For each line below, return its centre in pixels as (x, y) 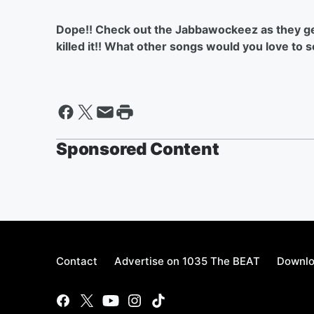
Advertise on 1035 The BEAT (187, 261)
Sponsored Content (138, 149)
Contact (77, 261)
